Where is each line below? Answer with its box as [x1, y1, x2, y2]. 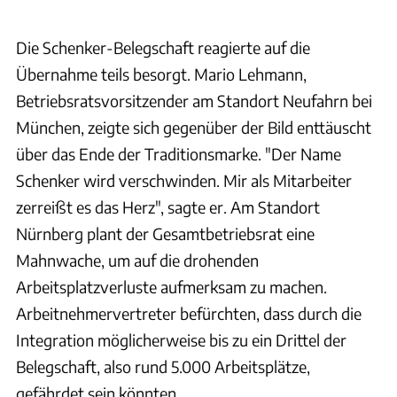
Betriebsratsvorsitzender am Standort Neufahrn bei [16, 90, 372, 111]
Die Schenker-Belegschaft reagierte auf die [16, 36, 310, 58]
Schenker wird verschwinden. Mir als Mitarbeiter [16, 169, 352, 191]
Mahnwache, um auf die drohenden [16, 249, 259, 270]
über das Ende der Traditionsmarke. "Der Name [16, 143, 341, 164]
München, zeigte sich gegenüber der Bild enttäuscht [16, 116, 371, 137]
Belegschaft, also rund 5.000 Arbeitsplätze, [16, 355, 310, 377]
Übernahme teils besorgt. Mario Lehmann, [16, 63, 307, 84]
